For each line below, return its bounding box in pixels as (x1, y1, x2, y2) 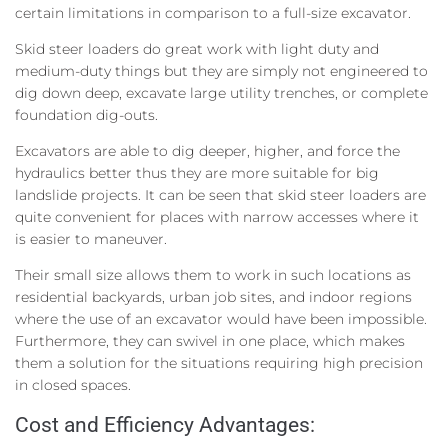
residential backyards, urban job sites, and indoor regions (15, 287, 412, 306)
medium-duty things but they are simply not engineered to (15, 61, 428, 80)
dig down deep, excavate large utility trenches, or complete (15, 83, 428, 102)
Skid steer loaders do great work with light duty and (15, 39, 379, 58)
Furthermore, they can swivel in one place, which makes (15, 331, 405, 350)
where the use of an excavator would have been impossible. (15, 309, 427, 328)
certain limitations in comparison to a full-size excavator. (15, 3, 411, 22)
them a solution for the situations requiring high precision (15, 353, 423, 372)
